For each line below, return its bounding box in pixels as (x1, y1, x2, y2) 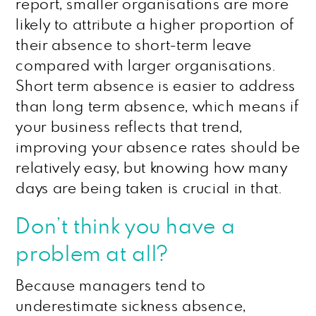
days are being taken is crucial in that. (16, 181, 282, 196)
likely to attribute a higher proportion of (16, 18, 294, 32)
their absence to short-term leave (16, 38, 252, 53)
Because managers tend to (16, 279, 206, 293)
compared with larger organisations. (16, 59, 276, 73)
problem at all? (16, 244, 168, 265)
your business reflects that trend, (16, 120, 243, 135)
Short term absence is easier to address (16, 79, 296, 94)
